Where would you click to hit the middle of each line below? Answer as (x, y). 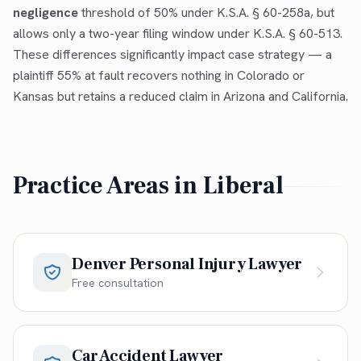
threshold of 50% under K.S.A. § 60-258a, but (206, 13)
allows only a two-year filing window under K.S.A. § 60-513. (178, 34)
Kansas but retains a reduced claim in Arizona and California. (180, 97)
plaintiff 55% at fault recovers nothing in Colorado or (159, 76)
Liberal (243, 186)
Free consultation (118, 282)
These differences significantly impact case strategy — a (172, 55)
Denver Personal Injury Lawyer (187, 264)
